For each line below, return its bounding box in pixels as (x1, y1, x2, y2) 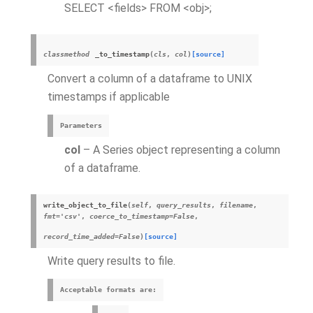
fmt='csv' (43, 212, 81, 220)
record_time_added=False (43, 233, 140, 240)
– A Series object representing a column (80, 143, 280, 156)
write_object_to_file (43, 201, 127, 209)
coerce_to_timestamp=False (89, 212, 194, 220)
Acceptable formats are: (60, 286, 156, 293)
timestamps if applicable (48, 90, 170, 103)
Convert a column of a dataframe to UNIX (48, 72, 252, 85)
